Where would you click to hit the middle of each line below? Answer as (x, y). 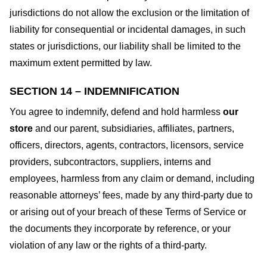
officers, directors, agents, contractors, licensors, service (127, 145)
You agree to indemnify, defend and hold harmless (115, 111)
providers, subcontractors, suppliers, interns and (110, 162)
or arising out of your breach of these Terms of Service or (128, 212)
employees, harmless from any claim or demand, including (132, 178)
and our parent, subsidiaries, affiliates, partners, (133, 128)
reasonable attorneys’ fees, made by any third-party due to (131, 195)
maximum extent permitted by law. (81, 63)
